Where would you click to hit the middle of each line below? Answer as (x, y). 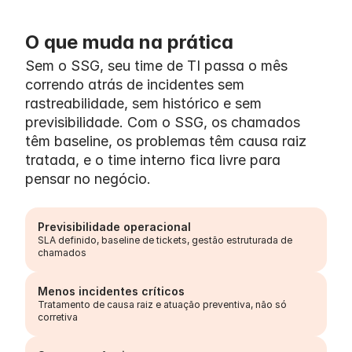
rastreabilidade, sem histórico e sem (143, 103)
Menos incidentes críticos (111, 291)
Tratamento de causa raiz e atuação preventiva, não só (162, 304)
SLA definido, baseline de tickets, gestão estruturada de (165, 240)
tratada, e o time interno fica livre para (153, 160)
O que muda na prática (129, 42)
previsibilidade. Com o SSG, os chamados (163, 122)
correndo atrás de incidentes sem (135, 84)
